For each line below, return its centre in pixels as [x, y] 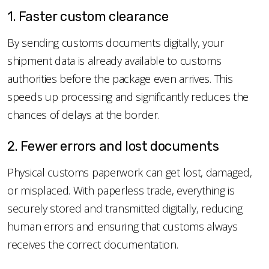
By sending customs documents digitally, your [116, 42]
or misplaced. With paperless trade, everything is [121, 190]
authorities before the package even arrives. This [120, 78]
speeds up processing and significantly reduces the [128, 96]
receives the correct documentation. [94, 244]
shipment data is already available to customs [114, 60]
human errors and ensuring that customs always [122, 226]
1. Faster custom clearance [89, 16]
